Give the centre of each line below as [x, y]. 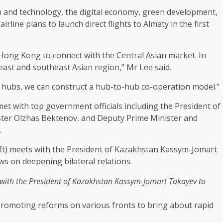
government [69, 106]
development [191, 12]
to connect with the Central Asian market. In [123, 56]
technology [40, 12]
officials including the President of [156, 106]
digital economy [109, 12]
